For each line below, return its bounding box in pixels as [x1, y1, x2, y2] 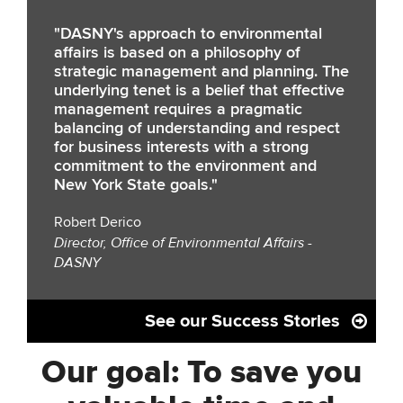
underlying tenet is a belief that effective [54, 83, 345, 99]
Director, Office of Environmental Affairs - [54, 234, 312, 252]
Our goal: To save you [41, 357, 362, 390]
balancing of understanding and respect [54, 121, 340, 137]
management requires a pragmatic [54, 102, 302, 118]
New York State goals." [54, 177, 218, 193]
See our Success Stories [145, 312, 340, 330]
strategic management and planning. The [54, 64, 349, 80]
